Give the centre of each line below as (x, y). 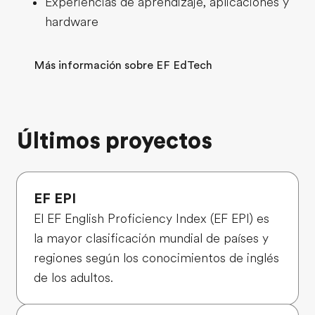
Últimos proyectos (115, 141)
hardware (72, 21)
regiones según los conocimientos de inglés (156, 258)
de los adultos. (73, 277)
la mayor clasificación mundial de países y (151, 238)
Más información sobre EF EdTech (123, 65)
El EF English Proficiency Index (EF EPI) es (152, 218)
